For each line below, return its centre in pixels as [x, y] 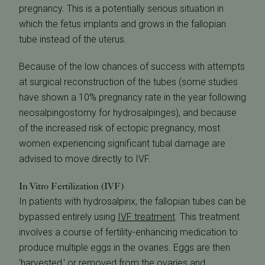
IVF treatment [146, 217]
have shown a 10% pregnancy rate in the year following [132, 97]
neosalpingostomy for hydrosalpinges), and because [128, 113]
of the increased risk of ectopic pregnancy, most [119, 128]
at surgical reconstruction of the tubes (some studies [128, 82]
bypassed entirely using [68, 217]
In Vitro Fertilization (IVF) [71, 186]
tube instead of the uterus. [73, 39]
